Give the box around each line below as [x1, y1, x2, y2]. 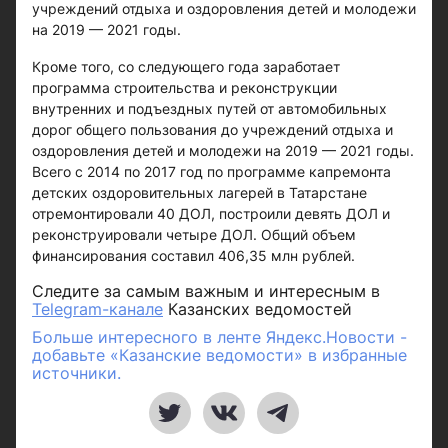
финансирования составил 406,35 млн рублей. [32, 247, 355, 264]
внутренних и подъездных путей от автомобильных [32, 100, 387, 117]
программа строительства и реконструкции [32, 79, 337, 96]
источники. [32, 363, 121, 383]
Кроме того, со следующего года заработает [32, 58, 340, 75]
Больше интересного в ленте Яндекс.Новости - [32, 327, 407, 347]
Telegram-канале [32, 299, 163, 319]
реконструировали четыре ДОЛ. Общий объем [32, 226, 356, 243]
